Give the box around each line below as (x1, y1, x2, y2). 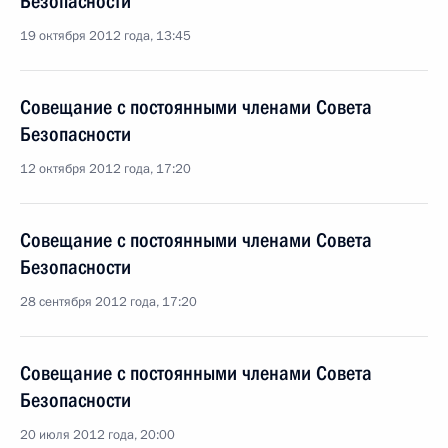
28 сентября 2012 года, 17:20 (20, 293, 197, 311)
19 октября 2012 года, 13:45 (20, 27, 191, 45)
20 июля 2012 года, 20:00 (20, 426, 175, 444)
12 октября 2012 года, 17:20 (20, 160, 191, 178)
